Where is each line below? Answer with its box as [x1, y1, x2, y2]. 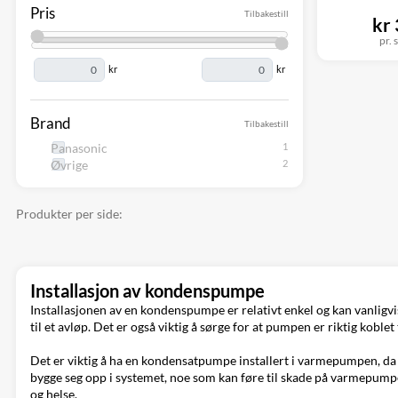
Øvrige [51, 156, 88, 172]
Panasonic [51, 139, 107, 155]
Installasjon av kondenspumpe [30, 280, 265, 301]
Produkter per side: [16, 205, 123, 221]
